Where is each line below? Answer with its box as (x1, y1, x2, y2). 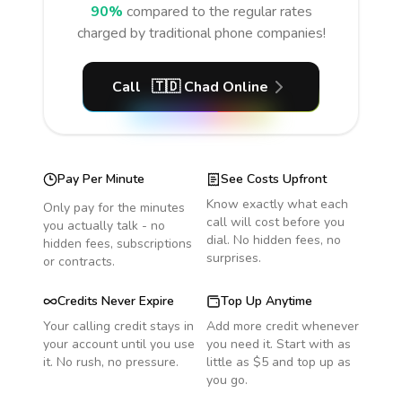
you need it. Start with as (206, 336, 351, 353)
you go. (206, 371, 248, 389)
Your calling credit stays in (43, 318, 194, 335)
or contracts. (43, 253, 115, 270)
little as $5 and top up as (206, 354, 351, 371)
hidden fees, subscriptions (43, 235, 192, 252)
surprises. (206, 249, 261, 267)
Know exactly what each (206, 196, 348, 213)
